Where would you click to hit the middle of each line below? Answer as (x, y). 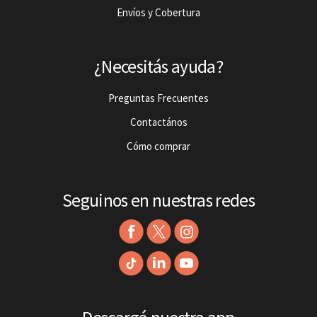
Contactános (158, 122)
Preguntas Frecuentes (158, 98)
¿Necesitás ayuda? (158, 67)
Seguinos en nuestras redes (158, 200)
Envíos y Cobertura (158, 12)
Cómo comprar (158, 146)
